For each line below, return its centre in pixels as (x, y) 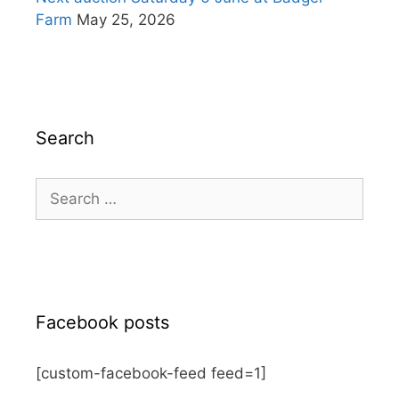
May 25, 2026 (126, 20)
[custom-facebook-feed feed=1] (151, 374)
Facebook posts (102, 323)
